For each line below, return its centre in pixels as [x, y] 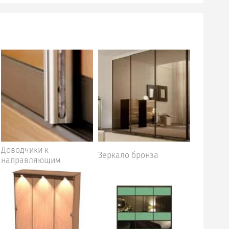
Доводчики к [25, 150]
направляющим [31, 160]
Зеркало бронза [128, 155]
